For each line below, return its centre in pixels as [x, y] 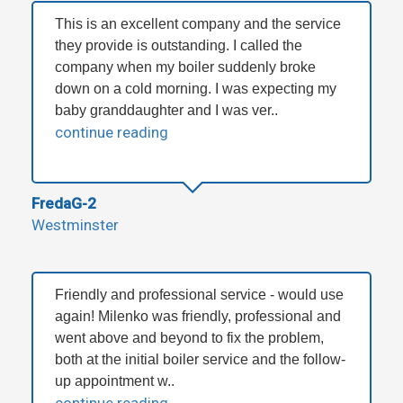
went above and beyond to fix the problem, [189, 338]
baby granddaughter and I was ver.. [166, 111]
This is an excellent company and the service [198, 24]
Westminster [75, 225]
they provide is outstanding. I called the [179, 46]
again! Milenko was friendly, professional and [198, 317]
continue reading [112, 133]
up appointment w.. [115, 381]
